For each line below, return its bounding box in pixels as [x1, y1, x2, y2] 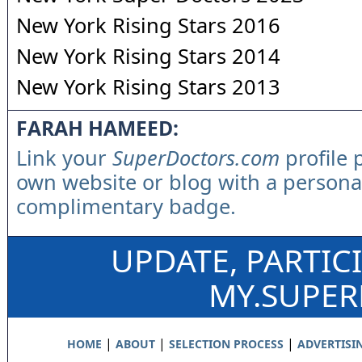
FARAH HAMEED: [16, 115, 179, 141]
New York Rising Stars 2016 [16, 11, 280, 39]
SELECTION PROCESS [168, 336, 284, 351]
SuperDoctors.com [112, 144, 280, 171]
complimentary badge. [16, 192, 236, 220]
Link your [16, 144, 112, 171]
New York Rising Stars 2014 [16, 42, 280, 69]
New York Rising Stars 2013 [16, 73, 280, 100]
